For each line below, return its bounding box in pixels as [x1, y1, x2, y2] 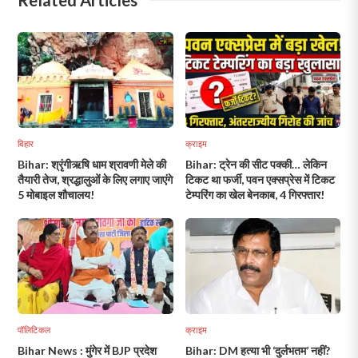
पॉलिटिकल [18, 324, 51, 335]
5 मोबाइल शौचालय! [18, 187, 95, 201]
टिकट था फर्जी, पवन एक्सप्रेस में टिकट [185, 172, 335, 186]
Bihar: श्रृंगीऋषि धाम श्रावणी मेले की [18, 157, 167, 171]
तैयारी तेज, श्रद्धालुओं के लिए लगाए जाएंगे [18, 172, 173, 186]
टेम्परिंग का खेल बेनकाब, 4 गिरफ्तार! [185, 187, 324, 201]
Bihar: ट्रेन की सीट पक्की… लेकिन [185, 157, 327, 171]
